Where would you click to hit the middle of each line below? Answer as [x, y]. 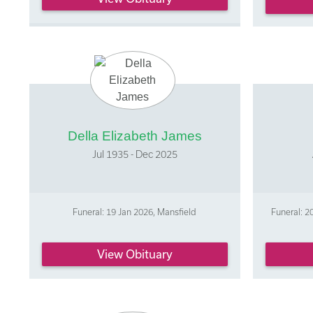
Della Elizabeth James [134, 136]
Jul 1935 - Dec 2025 [134, 154]
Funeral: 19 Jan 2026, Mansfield [135, 212]
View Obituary [134, 254]
